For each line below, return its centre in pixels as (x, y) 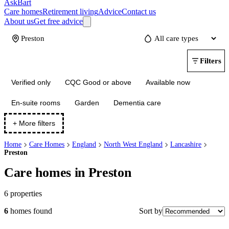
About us (19, 21)
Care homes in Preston (68, 173)
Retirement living (70, 12)
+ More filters (34, 123)
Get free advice (58, 21)
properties (26, 193)
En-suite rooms (36, 103)
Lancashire (186, 144)
